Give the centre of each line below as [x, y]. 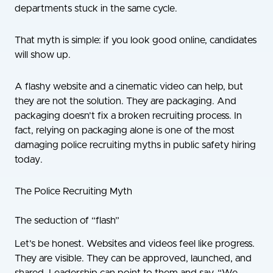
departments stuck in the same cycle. [96, 8]
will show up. [43, 55]
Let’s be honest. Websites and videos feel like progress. [135, 244]
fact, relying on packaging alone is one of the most [125, 130]
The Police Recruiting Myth [73, 191]
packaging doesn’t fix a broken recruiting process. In [128, 115]
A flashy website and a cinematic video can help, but [129, 86]
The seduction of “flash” [67, 220]
